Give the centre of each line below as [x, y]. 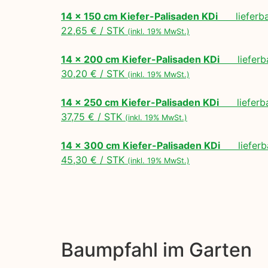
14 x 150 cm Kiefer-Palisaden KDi [139, 16]
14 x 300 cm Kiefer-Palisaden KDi [141, 145]
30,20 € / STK [94, 73]
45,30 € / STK [94, 159]
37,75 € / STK [93, 116]
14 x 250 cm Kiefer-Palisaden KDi [140, 102]
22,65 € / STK [94, 30]
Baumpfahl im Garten [156, 249]
